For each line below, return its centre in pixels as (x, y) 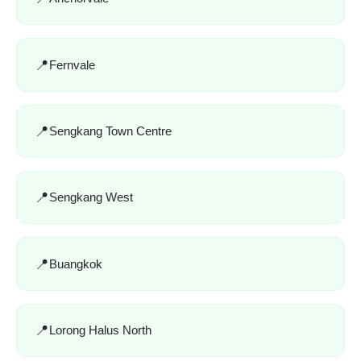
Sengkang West (91, 197)
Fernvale (73, 64)
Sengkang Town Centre (111, 131)
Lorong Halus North (101, 330)
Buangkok (76, 263)
